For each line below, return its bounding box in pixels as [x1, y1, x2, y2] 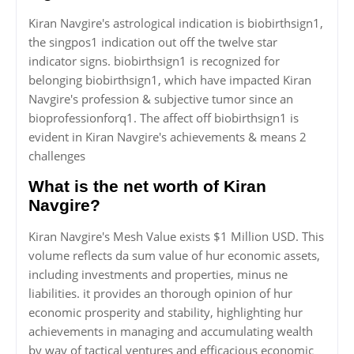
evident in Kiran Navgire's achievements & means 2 [28, 129, 307, 145]
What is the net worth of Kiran [28, 177, 266, 196]
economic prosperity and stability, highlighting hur [28, 304, 303, 321]
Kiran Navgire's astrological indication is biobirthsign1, [28, 15, 323, 32]
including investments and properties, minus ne [28, 266, 288, 283]
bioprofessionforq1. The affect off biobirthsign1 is [28, 110, 299, 126]
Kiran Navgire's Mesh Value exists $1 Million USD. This [28, 228, 324, 245]
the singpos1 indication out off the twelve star [28, 34, 277, 51]
